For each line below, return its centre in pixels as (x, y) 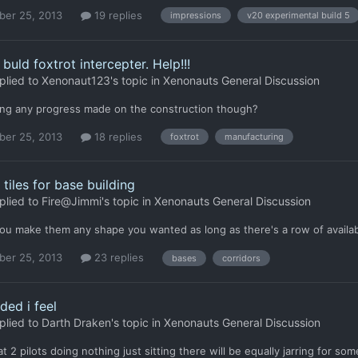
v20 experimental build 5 (298, 16)
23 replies (117, 258)
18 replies (117, 136)
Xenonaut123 (76, 80)
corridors (241, 258)
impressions (196, 16)
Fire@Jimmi (72, 201)
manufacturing (254, 137)
